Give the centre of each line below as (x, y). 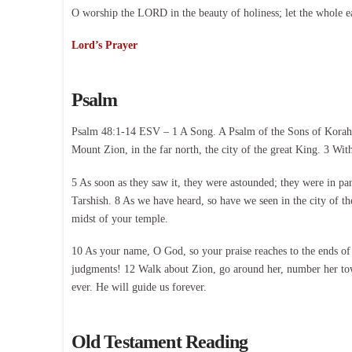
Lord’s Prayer (104, 46)
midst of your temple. (119, 218)
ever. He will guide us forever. (139, 288)
